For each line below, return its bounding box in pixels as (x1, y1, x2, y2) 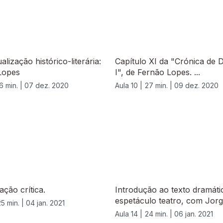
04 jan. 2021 (26, 199, 65, 208)
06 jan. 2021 (174, 210, 213, 219)
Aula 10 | (115, 81, 142, 90)
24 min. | (145, 210, 174, 219)
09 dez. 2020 (174, 81, 219, 90)
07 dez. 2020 (24, 81, 69, 90)
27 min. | (145, 81, 174, 90)
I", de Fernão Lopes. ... (115, 67, 200, 78)
